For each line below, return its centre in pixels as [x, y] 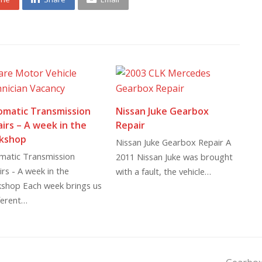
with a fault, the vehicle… [164, 172]
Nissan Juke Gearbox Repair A [174, 142]
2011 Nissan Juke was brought [175, 157]
